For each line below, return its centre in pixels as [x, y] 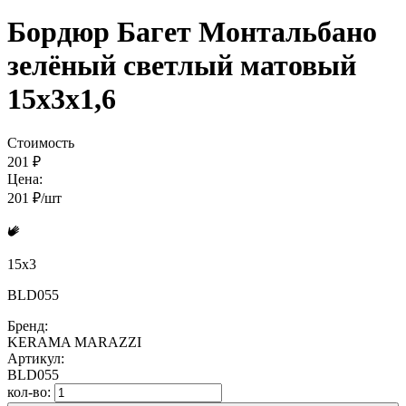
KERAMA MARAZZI [74, 343]
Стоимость [41, 143]
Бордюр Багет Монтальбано [192, 31]
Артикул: [36, 359]
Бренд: [28, 326]
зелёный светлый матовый [182, 65]
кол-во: [31, 392]
